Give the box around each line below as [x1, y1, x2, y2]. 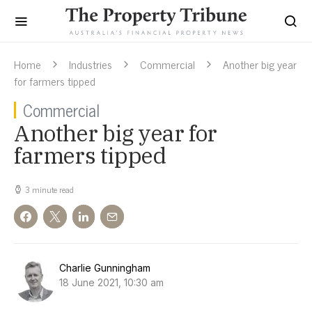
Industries [69, 55, 112, 73]
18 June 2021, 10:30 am [59, 276, 164, 288]
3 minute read [25, 182, 74, 196]
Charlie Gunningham [59, 262, 150, 274]
